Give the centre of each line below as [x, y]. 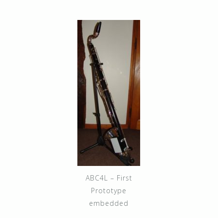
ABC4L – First [109, 178]
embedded [109, 203]
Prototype [109, 190]
